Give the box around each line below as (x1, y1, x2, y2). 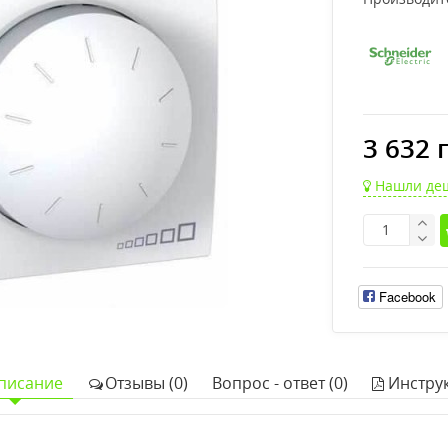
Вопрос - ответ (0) (212, 371, 348, 394)
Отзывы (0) (105, 371, 188, 394)
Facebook (378, 286, 436, 306)
